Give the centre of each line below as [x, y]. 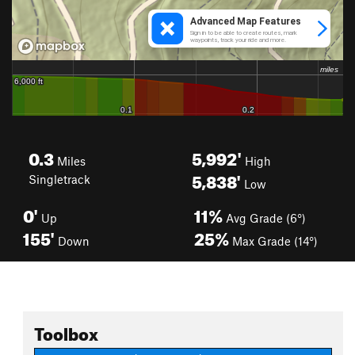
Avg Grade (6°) [264, 218]
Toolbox [66, 331]
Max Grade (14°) [273, 241]
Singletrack [59, 179]
